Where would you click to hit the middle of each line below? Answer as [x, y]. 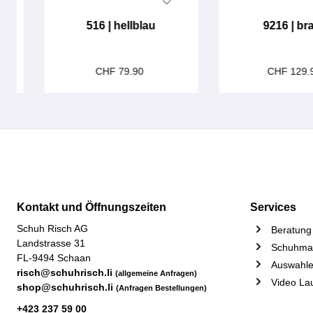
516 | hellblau [122, 26]
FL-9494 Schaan [54, 258]
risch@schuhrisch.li [66, 272]
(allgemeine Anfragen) [156, 273]
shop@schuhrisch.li [66, 287]
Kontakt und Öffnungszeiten [92, 207]
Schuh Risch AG [52, 228]
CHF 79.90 [122, 71]
